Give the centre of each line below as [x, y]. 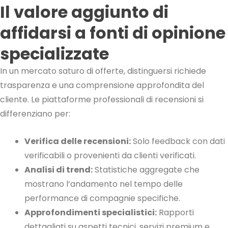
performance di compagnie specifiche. [102, 198]
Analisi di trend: [59, 169]
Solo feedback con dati [178, 141]
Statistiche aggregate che [146, 169]
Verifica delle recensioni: [78, 141]
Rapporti [175, 212]
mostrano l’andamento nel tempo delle [104, 184]
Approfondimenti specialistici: [91, 212]
